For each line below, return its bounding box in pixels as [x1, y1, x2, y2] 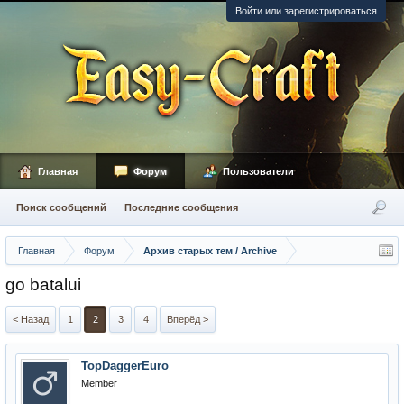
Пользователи [223, 166, 294, 177]
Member [81, 378, 117, 389]
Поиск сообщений [16, 202, 106, 213]
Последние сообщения [124, 202, 238, 213]
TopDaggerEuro [81, 359, 169, 372]
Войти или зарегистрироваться [235, 5, 377, 16]
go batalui [5, 275, 81, 294]
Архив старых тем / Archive [143, 245, 277, 256]
